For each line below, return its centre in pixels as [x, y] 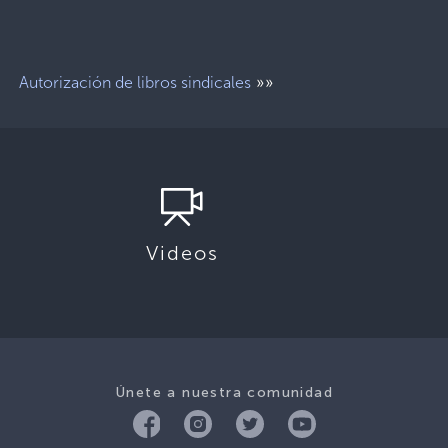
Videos [182, 253]
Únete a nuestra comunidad [224, 392]
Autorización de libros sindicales [134, 82]
